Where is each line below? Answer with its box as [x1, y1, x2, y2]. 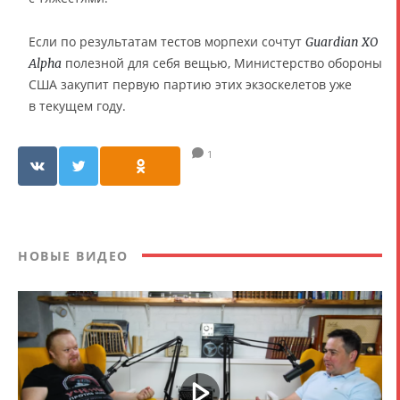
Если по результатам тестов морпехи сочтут [29, 32, 305, 50]
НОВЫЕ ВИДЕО [18, 246, 129, 264]
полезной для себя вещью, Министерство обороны [62, 54, 382, 71]
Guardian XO [305, 33, 378, 50]
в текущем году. [29, 96, 126, 114]
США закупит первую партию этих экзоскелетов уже [29, 75, 352, 93]
